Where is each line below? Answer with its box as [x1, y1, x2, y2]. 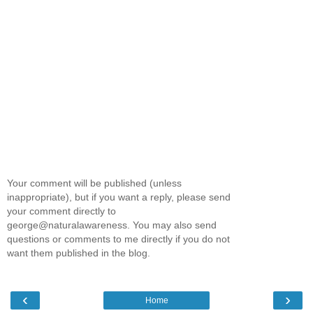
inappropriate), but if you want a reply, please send [7, 191, 231, 203]
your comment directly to [7, 205, 116, 217]
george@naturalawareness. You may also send [7, 219, 217, 231]
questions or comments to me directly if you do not [7, 233, 230, 245]
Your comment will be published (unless [7, 177, 182, 189]
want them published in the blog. [7, 247, 150, 259]
